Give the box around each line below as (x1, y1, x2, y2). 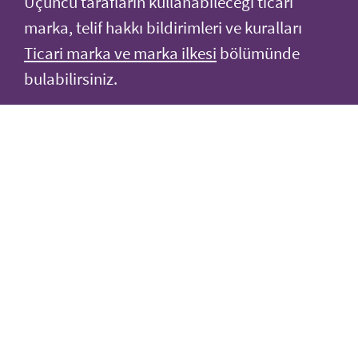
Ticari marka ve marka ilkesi (24, 43, 217, 65)
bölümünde (217, 43, 300, 65)
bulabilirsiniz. (24, 69, 117, 90)
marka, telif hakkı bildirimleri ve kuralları (24, 18, 302, 39)
